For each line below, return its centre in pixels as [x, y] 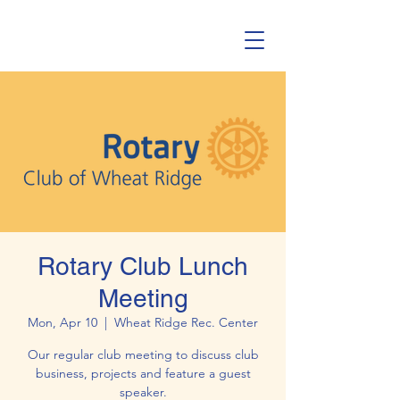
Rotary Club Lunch [143, 266]
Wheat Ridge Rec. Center [186, 322]
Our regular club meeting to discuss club [143, 354]
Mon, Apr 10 [62, 322]
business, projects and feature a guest [143, 373]
